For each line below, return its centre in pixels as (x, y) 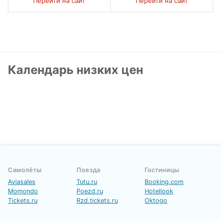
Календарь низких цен (75, 70)
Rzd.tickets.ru (97, 201)
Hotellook (159, 191)
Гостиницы (162, 170)
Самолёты (25, 170)
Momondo (23, 191)
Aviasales (22, 182)
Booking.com (164, 182)
